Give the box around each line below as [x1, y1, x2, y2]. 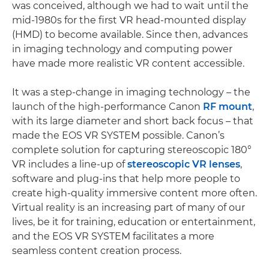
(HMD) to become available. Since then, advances [12, 29, 248, 41]
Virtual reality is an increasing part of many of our [12, 202, 245, 214]
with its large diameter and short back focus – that [12, 115, 253, 127]
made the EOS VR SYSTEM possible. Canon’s [12, 130, 225, 142]
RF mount [203, 101, 252, 113]
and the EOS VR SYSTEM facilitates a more [12, 231, 214, 243]
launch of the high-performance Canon [12, 101, 203, 113]
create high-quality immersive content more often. [12, 187, 257, 199]
